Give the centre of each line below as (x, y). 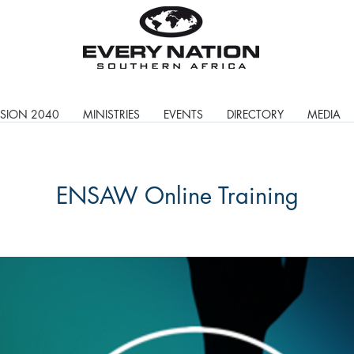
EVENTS (183, 114)
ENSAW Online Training (177, 196)
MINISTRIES (111, 114)
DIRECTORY (255, 114)
